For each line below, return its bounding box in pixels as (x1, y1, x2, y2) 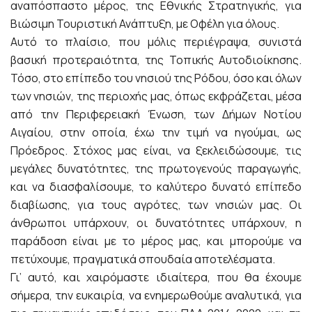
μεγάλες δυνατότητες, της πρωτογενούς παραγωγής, (10, 160, 302, 176)
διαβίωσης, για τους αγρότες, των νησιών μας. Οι (10, 196, 302, 212)
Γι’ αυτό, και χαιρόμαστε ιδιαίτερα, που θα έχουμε (10, 269, 302, 285)
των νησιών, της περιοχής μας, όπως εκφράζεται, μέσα (10, 88, 302, 104)
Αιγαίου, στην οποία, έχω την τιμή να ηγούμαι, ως (10, 124, 302, 140)
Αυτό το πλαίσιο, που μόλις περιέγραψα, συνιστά (10, 33, 302, 49)
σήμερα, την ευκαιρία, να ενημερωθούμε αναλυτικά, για (10, 287, 302, 303)
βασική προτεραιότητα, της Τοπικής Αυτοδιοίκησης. (10, 52, 302, 68)
